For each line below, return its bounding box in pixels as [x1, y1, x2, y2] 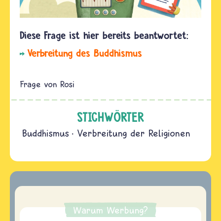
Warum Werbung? [73, 204, 148, 216]
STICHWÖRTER [76, 109, 145, 125]
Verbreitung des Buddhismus [27, 47, 142, 59]
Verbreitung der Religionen [77, 127, 190, 139]
